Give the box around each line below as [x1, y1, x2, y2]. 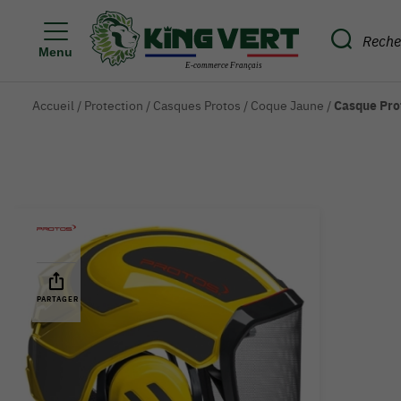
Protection [84, 98, 143, 114]
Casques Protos [153, 98, 241, 114]
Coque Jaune [251, 98, 324, 114]
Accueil [32, 98, 74, 114]
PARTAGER [37, 294, 79, 303]
